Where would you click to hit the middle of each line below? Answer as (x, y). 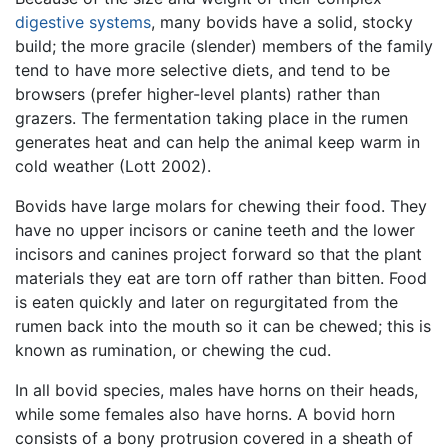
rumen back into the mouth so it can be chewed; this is (223, 325)
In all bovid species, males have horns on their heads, (216, 389)
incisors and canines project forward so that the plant (218, 253)
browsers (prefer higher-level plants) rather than (197, 93)
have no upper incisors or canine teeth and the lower (215, 229)
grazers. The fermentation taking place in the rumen (211, 117)
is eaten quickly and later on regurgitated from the (206, 301)
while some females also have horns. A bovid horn (205, 413)
